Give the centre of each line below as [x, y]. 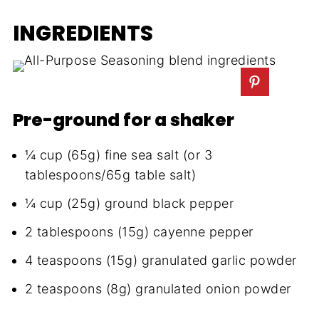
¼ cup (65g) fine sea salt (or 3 [119, 155]
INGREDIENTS [83, 33]
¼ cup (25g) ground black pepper [129, 204]
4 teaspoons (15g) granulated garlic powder [161, 261]
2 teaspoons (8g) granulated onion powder [158, 289]
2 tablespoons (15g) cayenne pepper [139, 232]
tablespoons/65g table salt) [110, 175]
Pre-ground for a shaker [123, 120]
